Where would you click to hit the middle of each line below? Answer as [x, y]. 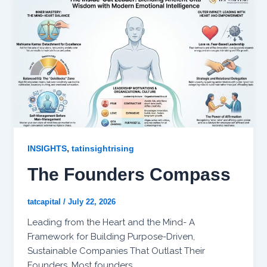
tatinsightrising [103, 148]
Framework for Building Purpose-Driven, [111, 236]
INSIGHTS [47, 148]
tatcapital [45, 201]
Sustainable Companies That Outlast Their [116, 251]
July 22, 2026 [91, 201]
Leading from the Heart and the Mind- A [111, 222]
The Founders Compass [129, 174]
